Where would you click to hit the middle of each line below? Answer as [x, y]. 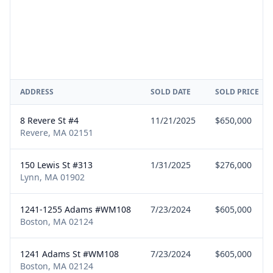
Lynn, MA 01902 [52, 177]
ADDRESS [37, 92]
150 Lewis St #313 [56, 165]
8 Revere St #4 [49, 120]
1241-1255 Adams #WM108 [76, 209]
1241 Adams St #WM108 [69, 254]
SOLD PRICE [237, 92]
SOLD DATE [171, 92]
